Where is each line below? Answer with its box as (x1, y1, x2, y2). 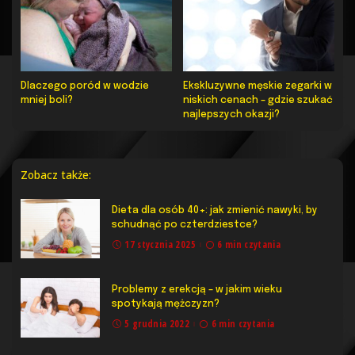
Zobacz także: (21, 166, 91, 182)
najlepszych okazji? (183, 109, 280, 120)
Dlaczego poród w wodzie (21, 80, 149, 91)
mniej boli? (21, 94, 73, 105)
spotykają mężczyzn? (112, 298, 219, 309)
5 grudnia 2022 (124, 316, 190, 330)
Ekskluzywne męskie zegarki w (183, 80, 332, 91)
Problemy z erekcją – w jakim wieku (112, 284, 282, 295)
